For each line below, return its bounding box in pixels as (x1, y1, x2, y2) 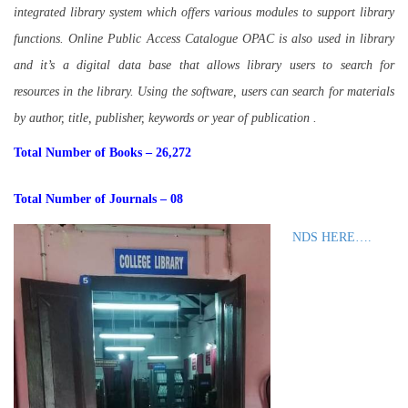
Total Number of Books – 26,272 (14, 146, 191, 159)
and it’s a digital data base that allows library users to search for (14, 58, 394, 72)
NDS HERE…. (292, 230, 372, 244)
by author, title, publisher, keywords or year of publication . (14, 111, 321, 125)
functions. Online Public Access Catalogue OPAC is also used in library (14, 32, 394, 46)
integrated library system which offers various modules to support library (14, 5, 394, 19)
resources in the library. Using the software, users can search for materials (14, 85, 394, 98)
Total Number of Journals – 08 (14, 192, 183, 206)
